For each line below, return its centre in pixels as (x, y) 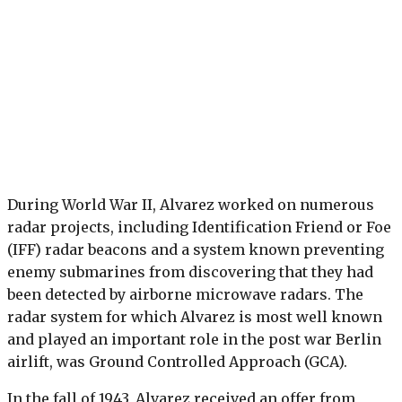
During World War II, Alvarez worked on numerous (191, 205)
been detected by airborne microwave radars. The (185, 295)
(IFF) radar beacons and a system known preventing (196, 250)
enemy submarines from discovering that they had (190, 272)
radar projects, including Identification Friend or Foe (199, 227)
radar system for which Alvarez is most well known (195, 317)
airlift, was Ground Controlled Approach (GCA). (177, 362)
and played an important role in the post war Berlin (194, 340)
